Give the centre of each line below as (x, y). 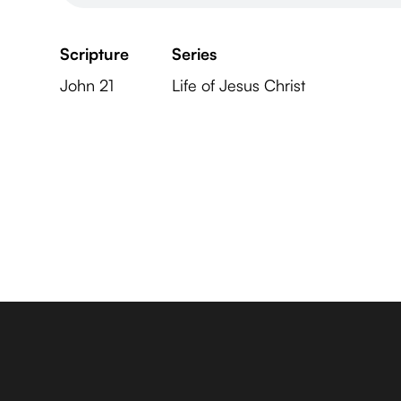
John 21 (87, 85)
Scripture (95, 54)
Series (195, 54)
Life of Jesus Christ (239, 85)
